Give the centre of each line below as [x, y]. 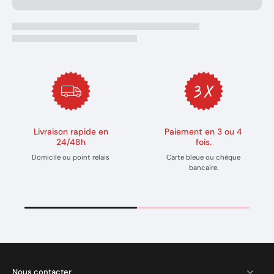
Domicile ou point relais [71, 157]
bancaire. [203, 168]
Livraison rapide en [71, 131]
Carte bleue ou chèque [203, 157]
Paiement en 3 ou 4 [203, 131]
